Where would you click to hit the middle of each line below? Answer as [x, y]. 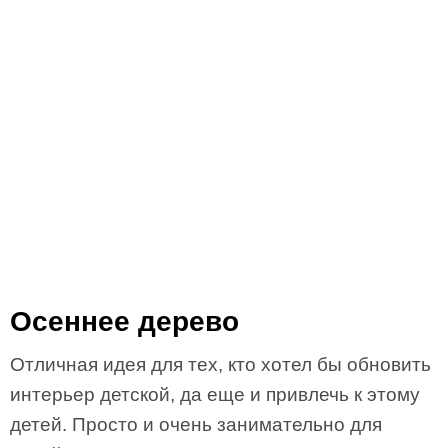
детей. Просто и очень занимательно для [196, 424]
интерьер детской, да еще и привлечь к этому [215, 394]
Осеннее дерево [124, 321]
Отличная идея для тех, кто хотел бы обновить [220, 364]
